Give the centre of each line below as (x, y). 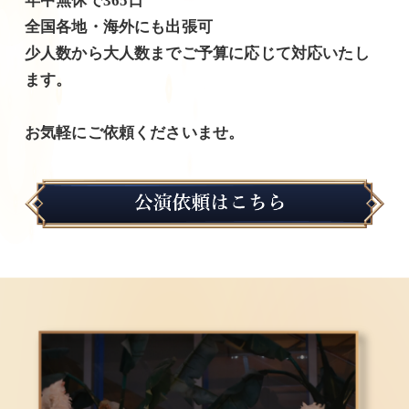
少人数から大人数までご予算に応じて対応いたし (197, 54)
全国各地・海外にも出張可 (119, 27)
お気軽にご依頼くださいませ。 (134, 133)
